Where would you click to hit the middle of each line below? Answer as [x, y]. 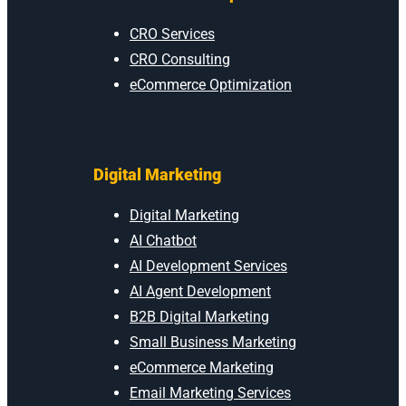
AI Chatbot [163, 240]
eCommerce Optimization [211, 84]
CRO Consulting [180, 59]
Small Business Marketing [213, 342]
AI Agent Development [200, 291]
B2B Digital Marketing [199, 316]
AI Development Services [208, 266]
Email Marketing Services [210, 392]
